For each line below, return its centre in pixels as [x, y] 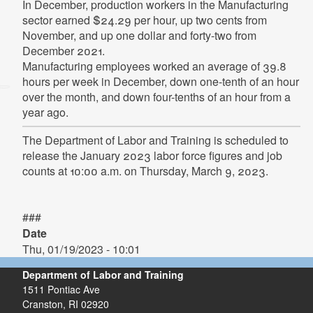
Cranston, [44, 304]
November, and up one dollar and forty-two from [139, 35]
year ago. [45, 112]
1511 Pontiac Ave [61, 289]
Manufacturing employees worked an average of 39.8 [154, 66]
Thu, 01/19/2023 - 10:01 [81, 249]
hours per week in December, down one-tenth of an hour [160, 81]
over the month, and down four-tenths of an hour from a [156, 97]
